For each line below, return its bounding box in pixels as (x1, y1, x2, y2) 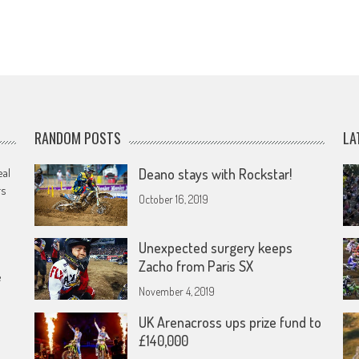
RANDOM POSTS (34, 127, 122, 148)
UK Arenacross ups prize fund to (139, 313, 322, 332)
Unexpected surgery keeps (139, 239, 293, 257)
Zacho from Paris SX (139, 257, 254, 276)
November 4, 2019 (139, 284, 216, 299)
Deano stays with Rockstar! (139, 165, 292, 183)
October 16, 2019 (139, 192, 209, 206)
